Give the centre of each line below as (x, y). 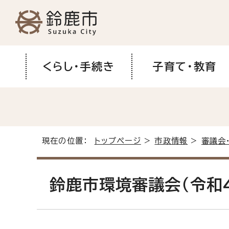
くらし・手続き (79, 66)
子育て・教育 (185, 66)
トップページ (118, 141)
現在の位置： (68, 141)
